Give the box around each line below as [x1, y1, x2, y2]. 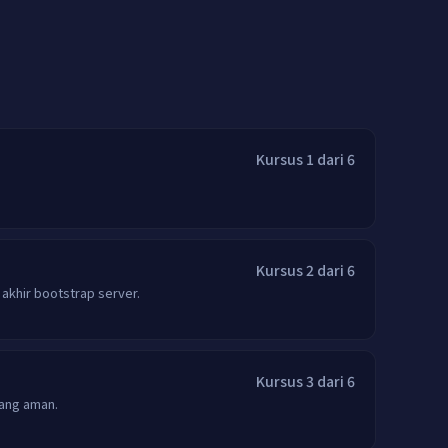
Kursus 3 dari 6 [256, 371, 355, 391]
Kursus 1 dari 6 [256, 149, 355, 169]
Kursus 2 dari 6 [256, 260, 355, 280]
